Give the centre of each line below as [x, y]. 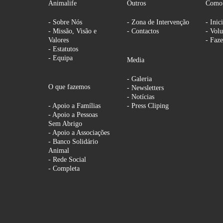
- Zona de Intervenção [158, 22]
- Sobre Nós [65, 22]
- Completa [64, 168]
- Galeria [139, 79]
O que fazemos [69, 87]
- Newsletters [145, 88]
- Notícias [140, 97]
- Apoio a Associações [79, 133]
